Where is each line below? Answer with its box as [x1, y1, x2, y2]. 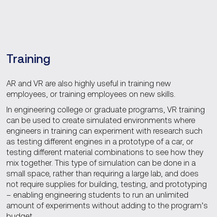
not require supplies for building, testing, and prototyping [6, 179, 207, 189]
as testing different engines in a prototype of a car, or [6, 137, 193, 146]
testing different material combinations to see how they [6, 147, 203, 157]
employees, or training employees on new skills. [6, 89, 175, 99]
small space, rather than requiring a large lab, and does [6, 169, 199, 178]
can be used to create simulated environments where [6, 115, 195, 125]
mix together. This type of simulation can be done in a [6, 158, 196, 168]
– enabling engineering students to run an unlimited [6, 190, 188, 200]
